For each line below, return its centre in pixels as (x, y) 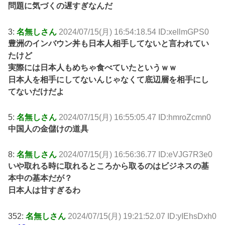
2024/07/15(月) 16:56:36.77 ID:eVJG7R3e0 (136, 154)
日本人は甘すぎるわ (44, 190)
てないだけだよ (36, 91)
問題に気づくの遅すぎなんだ (61, 6)
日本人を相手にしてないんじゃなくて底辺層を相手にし (109, 79)
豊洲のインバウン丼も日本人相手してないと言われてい (109, 43)
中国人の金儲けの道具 (48, 129)
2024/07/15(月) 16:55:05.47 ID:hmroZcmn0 (135, 117)
